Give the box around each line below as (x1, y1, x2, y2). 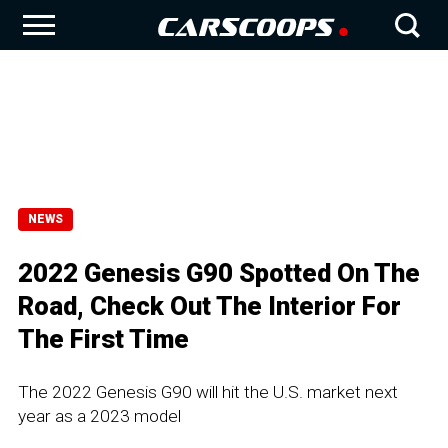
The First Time (18, 324, 189, 354)
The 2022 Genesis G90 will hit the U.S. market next (18, 382, 398, 402)
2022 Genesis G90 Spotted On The (18, 258, 420, 288)
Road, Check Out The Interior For (18, 291, 401, 321)
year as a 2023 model (18, 406, 181, 426)
